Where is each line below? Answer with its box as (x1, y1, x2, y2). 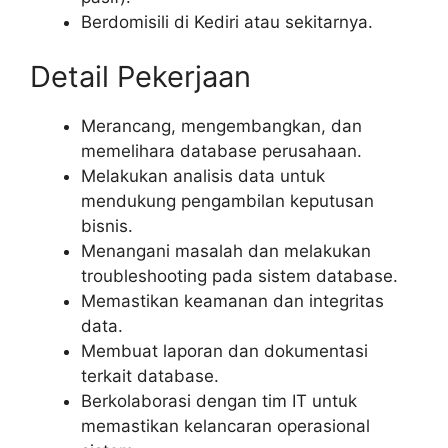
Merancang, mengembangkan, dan (81, 116, 362, 137)
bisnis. (81, 216, 133, 237)
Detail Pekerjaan (30, 59, 251, 95)
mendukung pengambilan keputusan (81, 191, 374, 212)
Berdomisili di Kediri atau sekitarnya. (81, 11, 373, 32)
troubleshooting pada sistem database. (81, 266, 398, 287)
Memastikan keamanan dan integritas (81, 291, 384, 312)
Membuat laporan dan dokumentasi (81, 341, 368, 362)
